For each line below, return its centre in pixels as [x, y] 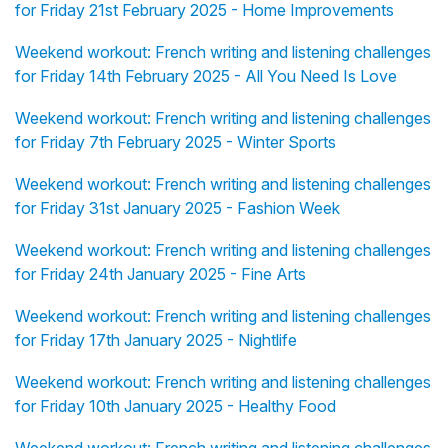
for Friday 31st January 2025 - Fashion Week [177, 208]
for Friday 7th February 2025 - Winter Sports [175, 142]
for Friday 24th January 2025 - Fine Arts [160, 274]
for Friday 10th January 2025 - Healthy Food [175, 406]
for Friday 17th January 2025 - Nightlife [156, 340]
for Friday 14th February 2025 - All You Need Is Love [206, 76]
